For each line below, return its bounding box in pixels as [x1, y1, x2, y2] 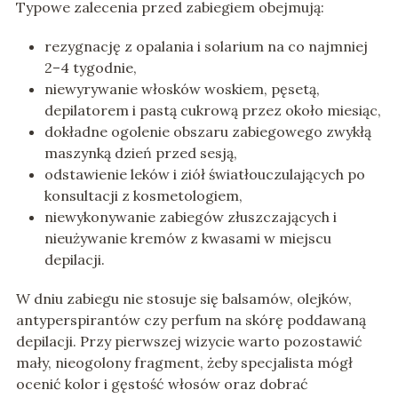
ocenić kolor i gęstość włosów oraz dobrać [15, 375, 308, 394]
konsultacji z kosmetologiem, [44, 187, 243, 205]
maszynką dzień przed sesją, [44, 144, 237, 163]
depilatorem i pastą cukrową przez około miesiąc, [44, 101, 381, 120]
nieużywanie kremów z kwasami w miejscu [44, 229, 331, 248]
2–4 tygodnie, [44, 59, 137, 77]
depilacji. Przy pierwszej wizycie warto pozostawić [15, 332, 362, 351]
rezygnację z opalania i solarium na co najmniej [44, 37, 368, 56]
